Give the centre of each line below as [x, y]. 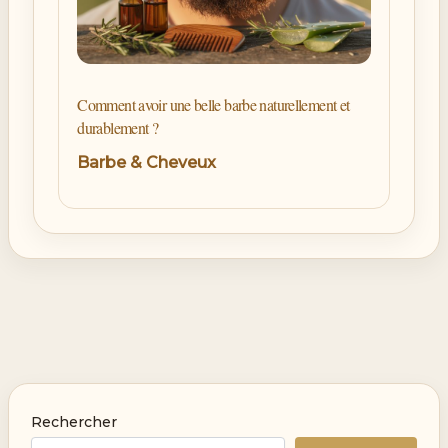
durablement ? [118, 128]
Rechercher [74, 421]
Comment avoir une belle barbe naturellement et [213, 105]
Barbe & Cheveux [147, 163]
